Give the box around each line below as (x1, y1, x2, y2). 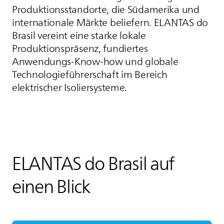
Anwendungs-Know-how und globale (12, 53, 178, 70)
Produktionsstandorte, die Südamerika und (12, 1, 199, 18)
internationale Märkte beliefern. (12, 14, 154, 31)
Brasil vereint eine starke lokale (12, 27, 146, 44)
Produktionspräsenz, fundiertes (12, 40, 148, 57)
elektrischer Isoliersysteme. (12, 79, 127, 96)
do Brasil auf (81, 149, 174, 178)
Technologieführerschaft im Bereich (12, 66, 167, 83)
